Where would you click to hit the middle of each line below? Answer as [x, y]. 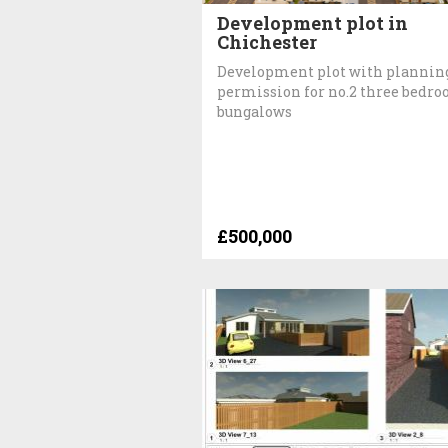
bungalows [254, 111]
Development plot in [312, 22]
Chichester [267, 41]
